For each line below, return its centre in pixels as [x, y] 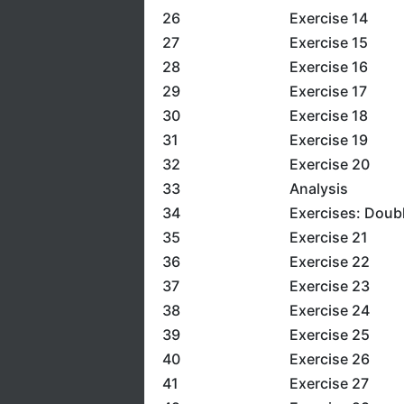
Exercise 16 [328, 67]
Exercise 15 [328, 42]
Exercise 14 [328, 18]
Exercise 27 [329, 383]
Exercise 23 [329, 286]
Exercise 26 [329, 359]
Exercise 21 [328, 237]
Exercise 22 [329, 262]
